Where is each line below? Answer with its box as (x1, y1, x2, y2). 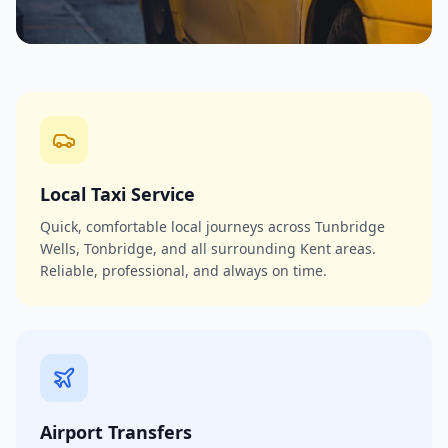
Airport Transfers (40, 420, 192, 444)
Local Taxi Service (40, 182, 195, 206)
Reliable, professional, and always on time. (40, 261, 327, 280)
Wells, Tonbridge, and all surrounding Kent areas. (40, 239, 376, 258)
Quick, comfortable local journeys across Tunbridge (40, 217, 385, 236)
